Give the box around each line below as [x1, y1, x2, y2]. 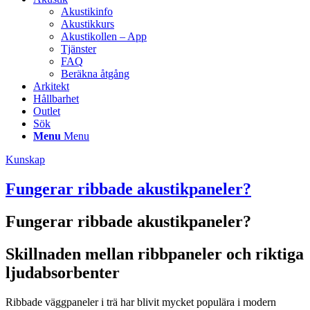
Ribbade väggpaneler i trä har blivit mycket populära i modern [6, 295, 276, 308]
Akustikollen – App [61, 30, 147, 42]
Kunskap [6, 154, 45, 165]
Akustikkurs [61, 18, 114, 30]
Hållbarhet [33, 93, 79, 104]
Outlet [33, 105, 60, 117]
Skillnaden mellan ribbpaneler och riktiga [6, 244, 304, 263]
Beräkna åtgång [61, 68, 129, 80]
